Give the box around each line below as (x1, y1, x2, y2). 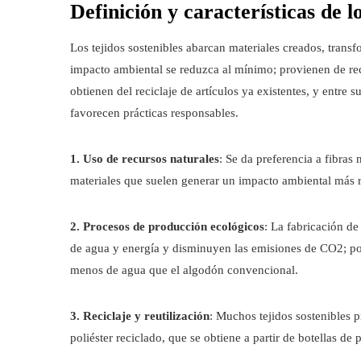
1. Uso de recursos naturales (70, 152, 219, 165)
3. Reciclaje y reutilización (70, 309, 210, 322)
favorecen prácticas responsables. (70, 106, 239, 119)
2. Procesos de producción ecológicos (70, 220, 264, 233)
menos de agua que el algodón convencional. (70, 263, 298, 276)
